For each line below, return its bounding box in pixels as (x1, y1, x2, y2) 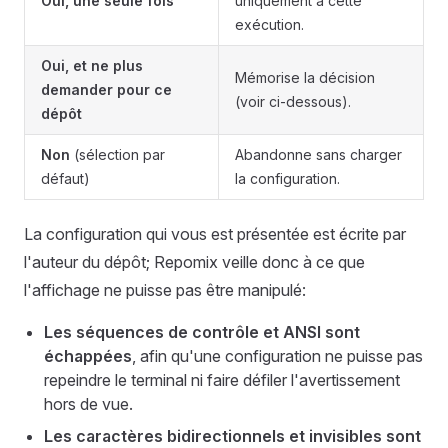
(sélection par (70, 146, 165, 163)
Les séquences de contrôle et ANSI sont (44, 322, 360, 342)
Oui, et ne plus (41, 57, 143, 74)
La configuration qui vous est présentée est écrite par (24, 224, 406, 244)
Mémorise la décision (235, 69, 375, 86)
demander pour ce (41, 81, 172, 98)
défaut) (41, 170, 90, 187)
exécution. (235, 16, 304, 33)
